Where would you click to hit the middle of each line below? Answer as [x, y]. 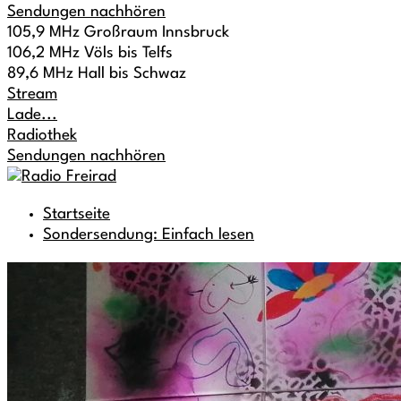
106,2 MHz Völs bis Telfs [90, 53]
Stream [32, 94]
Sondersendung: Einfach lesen [149, 235]
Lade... [32, 115]
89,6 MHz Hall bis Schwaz [97, 74]
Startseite [77, 214]
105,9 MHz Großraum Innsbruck [118, 33]
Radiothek [42, 136]
